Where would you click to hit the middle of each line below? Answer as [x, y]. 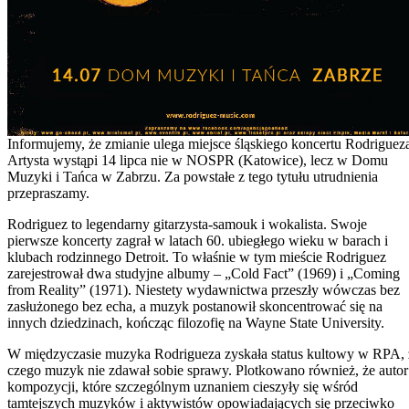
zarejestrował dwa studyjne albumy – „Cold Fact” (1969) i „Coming [204, 273]
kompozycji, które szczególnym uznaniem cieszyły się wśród [183, 386]
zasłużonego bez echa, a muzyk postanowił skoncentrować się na [195, 306]
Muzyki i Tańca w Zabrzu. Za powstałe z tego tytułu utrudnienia [193, 176]
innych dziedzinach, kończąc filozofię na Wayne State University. [196, 322]
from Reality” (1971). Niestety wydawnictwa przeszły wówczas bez [204, 289]
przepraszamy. [48, 193]
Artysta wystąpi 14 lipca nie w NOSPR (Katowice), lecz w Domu [198, 160]
